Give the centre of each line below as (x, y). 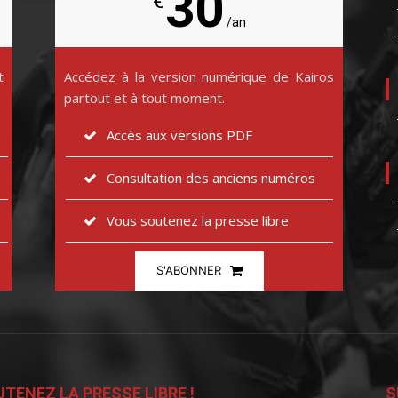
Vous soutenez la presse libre (197, 220)
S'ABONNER (188, 270)
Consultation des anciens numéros (211, 177)
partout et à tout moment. (144, 97)
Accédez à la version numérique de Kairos (199, 76)
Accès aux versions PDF (179, 135)
